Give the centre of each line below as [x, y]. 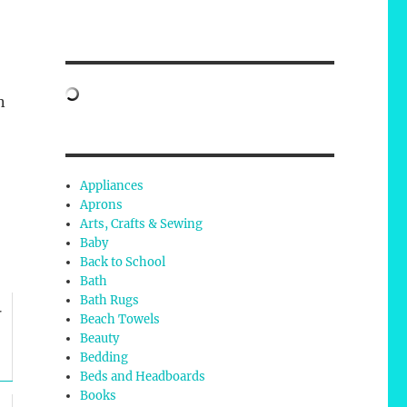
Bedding [104, 358]
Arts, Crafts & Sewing [142, 224]
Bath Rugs [110, 301]
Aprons [102, 205]
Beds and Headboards [143, 377]
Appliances [112, 186]
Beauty [100, 339]
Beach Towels [120, 320]
